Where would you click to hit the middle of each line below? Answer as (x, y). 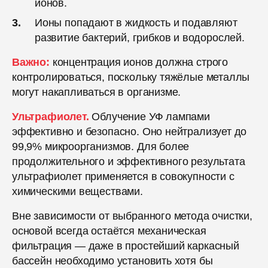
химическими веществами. (77, 191)
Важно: (31, 62)
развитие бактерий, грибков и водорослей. (140, 37)
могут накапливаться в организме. (97, 92)
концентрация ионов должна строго (138, 62)
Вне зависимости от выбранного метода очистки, (132, 216)
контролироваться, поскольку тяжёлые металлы (131, 77)
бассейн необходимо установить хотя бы (112, 261)
